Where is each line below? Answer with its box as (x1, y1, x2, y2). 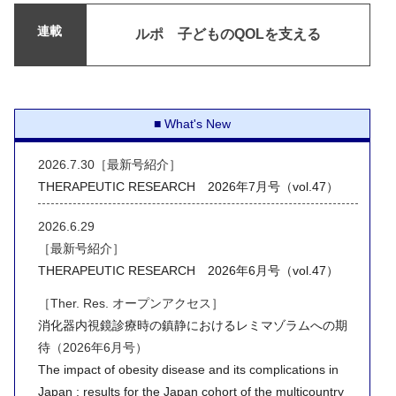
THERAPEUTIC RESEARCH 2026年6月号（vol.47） (37, 263, 339, 278)
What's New (164, 117, 232, 132)
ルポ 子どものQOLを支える (134, 27, 321, 42)
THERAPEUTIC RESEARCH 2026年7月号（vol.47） (37, 179, 339, 194)
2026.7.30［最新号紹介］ (37, 156, 181, 171)
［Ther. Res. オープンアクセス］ (37, 295, 224, 310)
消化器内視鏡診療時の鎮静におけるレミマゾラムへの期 (37, 317, 347, 332)
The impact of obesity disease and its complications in (37, 362, 339, 377)
